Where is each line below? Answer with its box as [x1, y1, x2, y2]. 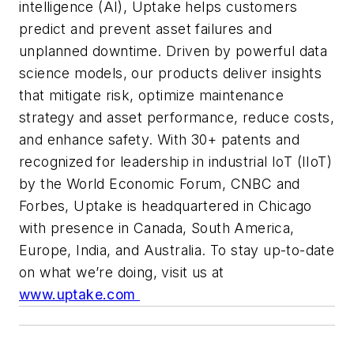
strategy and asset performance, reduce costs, [19, 108, 334, 126]
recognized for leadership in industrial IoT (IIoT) [19, 153, 332, 170]
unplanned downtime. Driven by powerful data [19, 42, 328, 59]
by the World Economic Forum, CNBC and [19, 175, 300, 192]
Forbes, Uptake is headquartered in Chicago [19, 197, 312, 214]
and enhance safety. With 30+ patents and [19, 130, 299, 148]
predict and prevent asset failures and [19, 20, 273, 37]
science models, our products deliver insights [19, 64, 322, 81]
